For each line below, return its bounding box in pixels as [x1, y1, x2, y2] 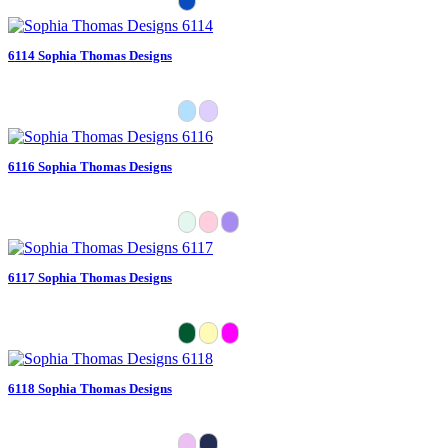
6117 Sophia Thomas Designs [8, 269, 172, 285]
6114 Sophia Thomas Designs [8, 47, 172, 63]
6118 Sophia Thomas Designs [8, 380, 172, 396]
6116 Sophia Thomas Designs [8, 158, 172, 174]
